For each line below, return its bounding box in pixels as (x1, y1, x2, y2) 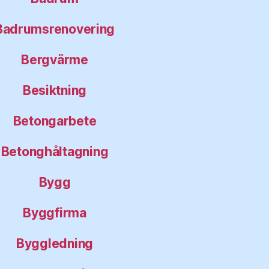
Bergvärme (21, 52, 88, 67)
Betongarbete (13, 113, 97, 128)
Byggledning (16, 235, 94, 251)
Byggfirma (23, 205, 86, 220)
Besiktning (22, 82, 87, 98)
